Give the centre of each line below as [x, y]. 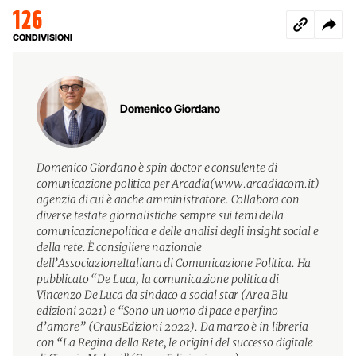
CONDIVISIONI [43, 37]
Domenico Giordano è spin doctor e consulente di [157, 167]
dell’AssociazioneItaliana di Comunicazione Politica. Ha [174, 263]
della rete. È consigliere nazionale [120, 247]
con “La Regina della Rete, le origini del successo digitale [175, 342]
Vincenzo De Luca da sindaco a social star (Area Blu [162, 294]
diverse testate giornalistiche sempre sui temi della [160, 215]
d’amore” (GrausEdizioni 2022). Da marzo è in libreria [172, 326]
